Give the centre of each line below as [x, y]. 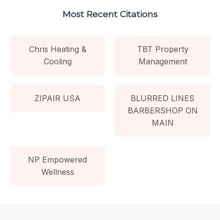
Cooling [57, 61]
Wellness [57, 172]
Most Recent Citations [110, 14]
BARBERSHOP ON [163, 110]
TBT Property [163, 49]
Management [163, 61]
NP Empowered [57, 159]
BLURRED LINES [163, 98]
